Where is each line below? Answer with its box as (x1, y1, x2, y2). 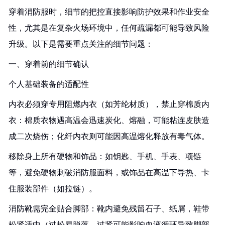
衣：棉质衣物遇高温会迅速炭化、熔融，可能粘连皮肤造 (9, 116, 209, 125)
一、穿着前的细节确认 (9, 60, 89, 68)
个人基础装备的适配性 (9, 80, 89, 88)
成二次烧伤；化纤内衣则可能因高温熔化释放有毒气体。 (9, 132, 209, 141)
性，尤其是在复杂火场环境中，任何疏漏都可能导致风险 (9, 24, 209, 32)
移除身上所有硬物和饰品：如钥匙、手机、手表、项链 (9, 152, 201, 161)
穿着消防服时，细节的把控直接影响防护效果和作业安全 (9, 8, 209, 16)
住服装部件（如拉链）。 (9, 184, 97, 193)
